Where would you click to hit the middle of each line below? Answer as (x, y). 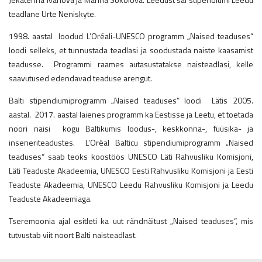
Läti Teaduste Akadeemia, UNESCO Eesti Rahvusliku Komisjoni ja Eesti (131, 171)
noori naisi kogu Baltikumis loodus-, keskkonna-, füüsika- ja (131, 129)
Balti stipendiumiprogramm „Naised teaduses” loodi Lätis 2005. (131, 101)
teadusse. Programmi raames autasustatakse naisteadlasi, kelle (131, 64)
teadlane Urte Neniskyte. (52, 14)
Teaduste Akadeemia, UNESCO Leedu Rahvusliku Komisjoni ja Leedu (131, 185)
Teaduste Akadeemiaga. (55, 199)
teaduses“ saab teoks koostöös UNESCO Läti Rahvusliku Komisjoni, (131, 157)
